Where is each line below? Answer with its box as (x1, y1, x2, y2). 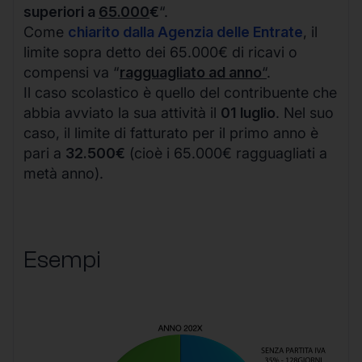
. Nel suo (276, 103, 334, 121)
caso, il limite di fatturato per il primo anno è (23, 124, 318, 141)
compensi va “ (23, 63, 120, 81)
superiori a (23, 2, 99, 20)
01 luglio (221, 103, 276, 121)
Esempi (23, 246, 101, 275)
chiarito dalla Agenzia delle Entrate (68, 23, 303, 40)
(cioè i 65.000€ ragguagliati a (125, 144, 327, 162)
